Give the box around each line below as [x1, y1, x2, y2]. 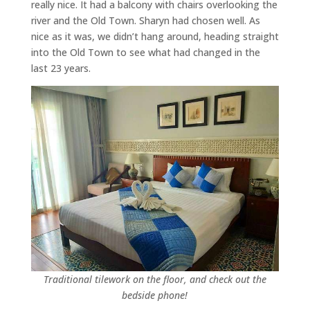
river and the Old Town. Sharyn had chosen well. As [30, 13, 260, 27]
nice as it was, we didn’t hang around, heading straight [30, 29, 279, 43]
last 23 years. [30, 61, 91, 75]
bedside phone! [122, 288, 188, 302]
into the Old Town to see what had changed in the [30, 45, 260, 59]
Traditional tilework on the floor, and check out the [43, 272, 266, 286]
